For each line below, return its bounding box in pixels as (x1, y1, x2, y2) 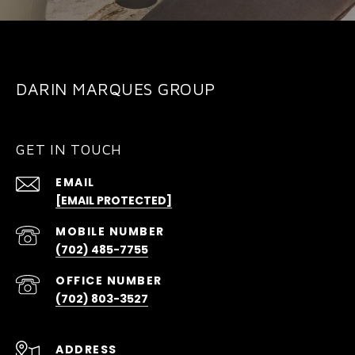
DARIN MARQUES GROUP (16, 79, 216, 99)
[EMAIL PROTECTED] (55, 193, 172, 209)
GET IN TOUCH (16, 141, 122, 158)
